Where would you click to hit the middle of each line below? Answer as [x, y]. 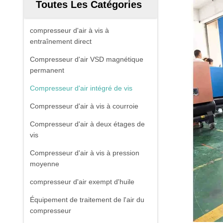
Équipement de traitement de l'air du [87, 200]
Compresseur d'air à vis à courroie [84, 106]
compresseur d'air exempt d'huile [82, 182]
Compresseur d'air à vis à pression [85, 153]
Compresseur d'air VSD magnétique [87, 59]
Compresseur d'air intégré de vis [81, 88]
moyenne [45, 164]
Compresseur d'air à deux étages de [87, 124]
